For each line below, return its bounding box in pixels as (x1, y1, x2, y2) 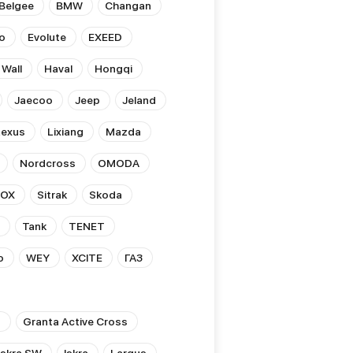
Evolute (28, 31, 66, 43)
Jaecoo (14, 94, 53, 106)
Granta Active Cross (23, 315, 128, 328)
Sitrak (37, 188, 67, 201)
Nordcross (20, 157, 76, 169)
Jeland (122, 94, 156, 106)
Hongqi (95, 62, 132, 75)
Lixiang (47, 125, 84, 138)
